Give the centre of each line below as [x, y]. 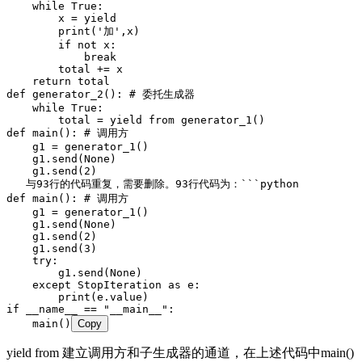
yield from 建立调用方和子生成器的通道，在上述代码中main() [180, 353]
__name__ [48, 309]
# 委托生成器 [162, 95]
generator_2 [65, 95]
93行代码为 [203, 184]
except [39, 285]
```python [270, 184]
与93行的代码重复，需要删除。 [91, 184]
